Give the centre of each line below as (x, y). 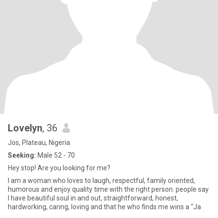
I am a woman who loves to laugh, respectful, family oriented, (101, 181)
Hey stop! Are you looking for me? (59, 168)
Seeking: (22, 155)
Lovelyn (25, 128)
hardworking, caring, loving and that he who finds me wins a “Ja (104, 207)
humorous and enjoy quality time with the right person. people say (108, 189)
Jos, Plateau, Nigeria (39, 143)
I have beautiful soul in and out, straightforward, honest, (93, 198)
